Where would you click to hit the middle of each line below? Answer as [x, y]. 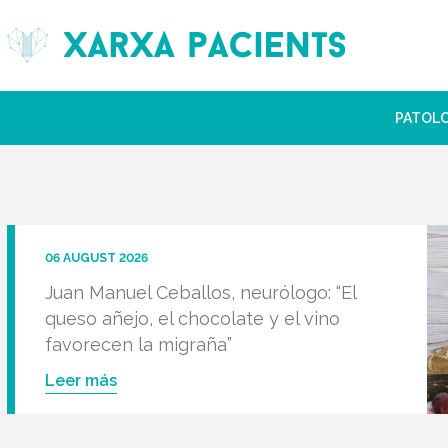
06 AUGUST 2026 [96, 258]
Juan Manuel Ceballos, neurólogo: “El [200, 292]
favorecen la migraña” [138, 344]
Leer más [80, 380]
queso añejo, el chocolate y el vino [192, 318]
